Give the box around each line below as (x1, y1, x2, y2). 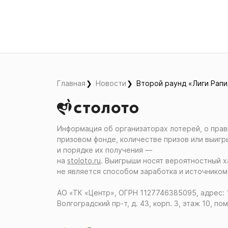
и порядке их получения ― (57, 146, 152, 154)
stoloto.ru (67, 156, 101, 165)
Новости (96, 79, 126, 88)
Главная (57, 79, 85, 88)
